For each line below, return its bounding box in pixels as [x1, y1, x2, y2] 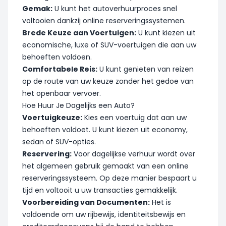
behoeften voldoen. [22, 51, 92, 62]
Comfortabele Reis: [22, 64, 97, 74]
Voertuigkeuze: [22, 112, 82, 123]
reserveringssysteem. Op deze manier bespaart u [22, 173, 197, 183]
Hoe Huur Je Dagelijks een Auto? [22, 100, 135, 110]
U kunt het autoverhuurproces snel [52, 3, 177, 14]
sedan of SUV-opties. [22, 136, 96, 147]
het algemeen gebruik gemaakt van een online [22, 160, 189, 171]
